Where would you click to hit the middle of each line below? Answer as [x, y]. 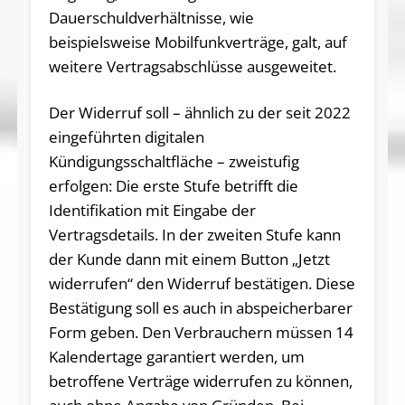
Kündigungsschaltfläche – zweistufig [174, 162]
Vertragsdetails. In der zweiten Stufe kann [194, 235]
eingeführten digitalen [126, 137]
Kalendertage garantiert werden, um [176, 357]
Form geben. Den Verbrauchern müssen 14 [201, 333]
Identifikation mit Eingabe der [152, 211]
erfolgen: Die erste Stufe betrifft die [173, 186]
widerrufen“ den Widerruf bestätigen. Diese [202, 284]
